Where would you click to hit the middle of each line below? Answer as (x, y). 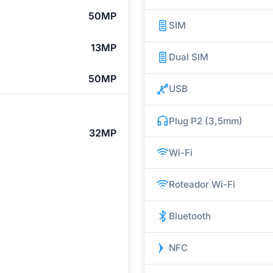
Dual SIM (189, 57)
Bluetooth (190, 216)
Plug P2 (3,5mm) (206, 121)
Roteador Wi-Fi (202, 184)
